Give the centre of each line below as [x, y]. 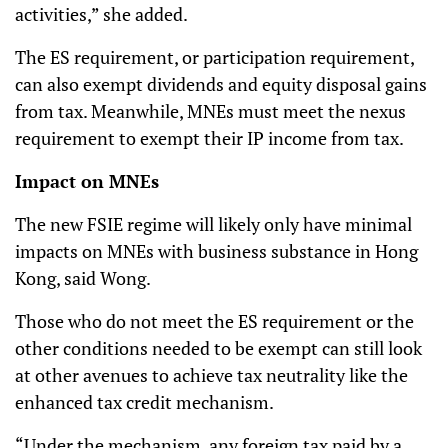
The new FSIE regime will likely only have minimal [213, 224]
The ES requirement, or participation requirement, [214, 57]
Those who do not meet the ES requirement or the [214, 321]
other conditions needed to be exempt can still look [218, 348]
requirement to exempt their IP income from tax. [209, 138]
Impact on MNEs [87, 181]
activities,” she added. [101, 14]
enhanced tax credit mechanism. [144, 402]
